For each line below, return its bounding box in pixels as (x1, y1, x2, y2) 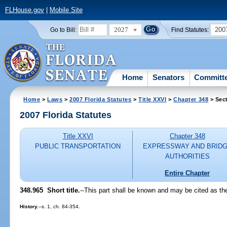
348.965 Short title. (20, 186, 81, 194)
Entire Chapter (165, 169, 210, 177)
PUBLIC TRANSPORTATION (35, 142, 121, 150)
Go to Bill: (50, 26, 77, 33)
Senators (153, 72, 185, 82)
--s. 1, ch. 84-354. (39, 203, 81, 209)
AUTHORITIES (165, 153, 210, 161)
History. (20, 203, 39, 209)
